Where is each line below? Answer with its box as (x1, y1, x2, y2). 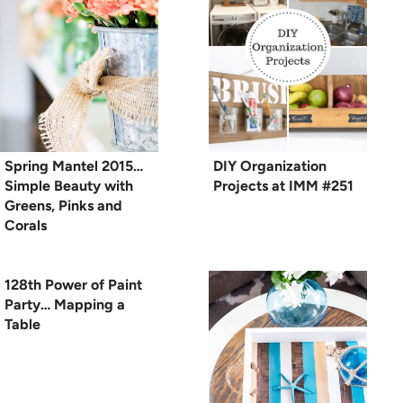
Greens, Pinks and (4, 197, 122, 215)
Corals (4, 217, 47, 235)
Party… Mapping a (4, 296, 125, 314)
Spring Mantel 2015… (4, 157, 143, 175)
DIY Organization (213, 157, 327, 175)
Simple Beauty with (4, 177, 133, 195)
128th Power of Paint (4, 276, 142, 294)
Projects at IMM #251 (213, 177, 354, 195)
